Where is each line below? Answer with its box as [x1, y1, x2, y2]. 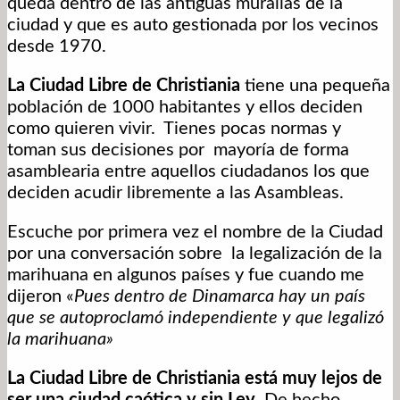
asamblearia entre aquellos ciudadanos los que [7, 162, 370, 181]
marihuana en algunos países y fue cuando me [7, 266, 364, 285]
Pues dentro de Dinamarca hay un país [74, 287, 365, 306]
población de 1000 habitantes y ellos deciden [7, 98, 362, 117]
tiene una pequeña [240, 77, 390, 96]
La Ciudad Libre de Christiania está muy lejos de [7, 370, 382, 388]
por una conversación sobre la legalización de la [7, 245, 382, 263]
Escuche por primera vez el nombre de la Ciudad [7, 223, 383, 242]
